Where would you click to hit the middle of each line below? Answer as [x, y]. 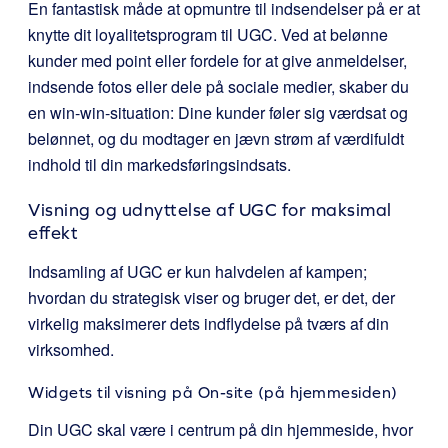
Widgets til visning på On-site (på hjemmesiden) [213, 392]
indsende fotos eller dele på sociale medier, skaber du [218, 86]
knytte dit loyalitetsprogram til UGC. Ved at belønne [208, 34]
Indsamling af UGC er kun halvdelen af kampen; [197, 271]
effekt [53, 232]
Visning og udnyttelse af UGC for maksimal [210, 209]
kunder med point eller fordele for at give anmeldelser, [217, 60]
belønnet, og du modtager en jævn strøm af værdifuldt [216, 138]
